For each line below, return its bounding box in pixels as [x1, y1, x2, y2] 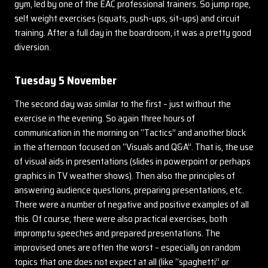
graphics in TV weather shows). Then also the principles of [14, 168, 235, 183]
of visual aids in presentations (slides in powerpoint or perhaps [14, 154, 251, 169]
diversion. [14, 39, 51, 54]
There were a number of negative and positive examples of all [14, 197, 249, 212]
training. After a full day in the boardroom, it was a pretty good [14, 25, 251, 40]
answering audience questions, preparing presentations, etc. [14, 182, 244, 197]
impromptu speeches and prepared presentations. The [14, 226, 220, 240]
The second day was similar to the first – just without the [14, 96, 231, 111]
